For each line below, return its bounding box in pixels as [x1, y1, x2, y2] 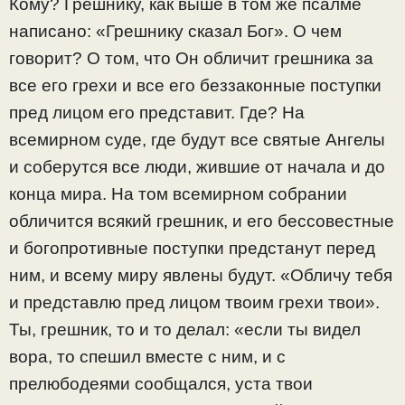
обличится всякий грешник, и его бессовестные [9, 211, 394, 231]
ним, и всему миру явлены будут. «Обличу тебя [9, 265, 392, 285]
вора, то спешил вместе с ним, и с [9, 346, 286, 366]
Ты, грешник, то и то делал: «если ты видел [9, 319, 361, 339]
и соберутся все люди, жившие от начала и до [9, 156, 385, 176]
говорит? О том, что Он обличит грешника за [9, 48, 373, 68]
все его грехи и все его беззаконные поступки [9, 75, 381, 95]
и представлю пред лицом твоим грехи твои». [9, 292, 380, 312]
